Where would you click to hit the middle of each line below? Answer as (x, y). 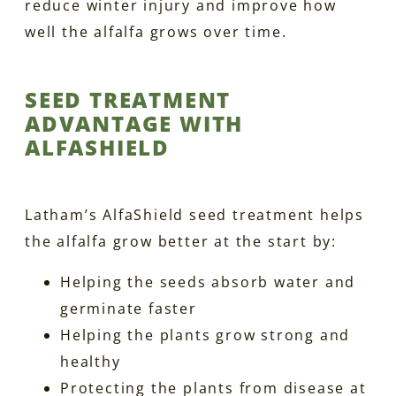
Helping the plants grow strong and (206, 335)
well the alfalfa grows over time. (156, 31)
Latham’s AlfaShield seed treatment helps (194, 214)
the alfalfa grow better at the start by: (181, 241)
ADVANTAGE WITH (134, 123)
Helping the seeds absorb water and (208, 282)
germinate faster (129, 308)
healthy (91, 361)
